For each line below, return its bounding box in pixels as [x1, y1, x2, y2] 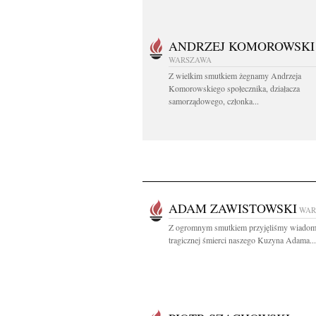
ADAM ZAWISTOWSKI [169, 200, 297, 217]
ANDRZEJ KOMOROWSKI [169, 37, 315, 54]
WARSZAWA [169, 54, 212, 65]
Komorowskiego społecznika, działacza [169, 83, 300, 94]
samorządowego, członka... [169, 95, 259, 107]
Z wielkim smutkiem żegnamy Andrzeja [169, 70, 301, 81]
